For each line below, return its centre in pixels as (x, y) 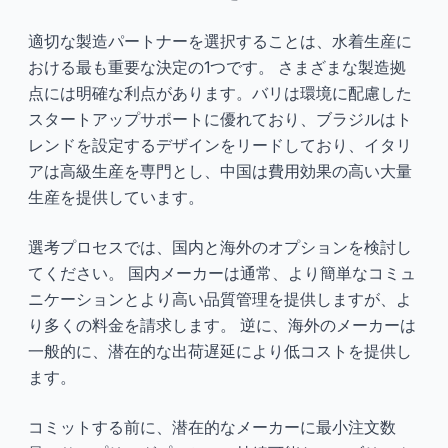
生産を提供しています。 (116, 196)
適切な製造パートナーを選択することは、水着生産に (220, 40)
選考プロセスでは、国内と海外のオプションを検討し (220, 246)
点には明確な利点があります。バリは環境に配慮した (220, 92)
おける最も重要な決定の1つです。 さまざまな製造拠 (217, 66)
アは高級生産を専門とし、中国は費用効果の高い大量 (220, 170)
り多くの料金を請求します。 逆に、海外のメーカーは (222, 324)
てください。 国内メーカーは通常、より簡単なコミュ (222, 272)
